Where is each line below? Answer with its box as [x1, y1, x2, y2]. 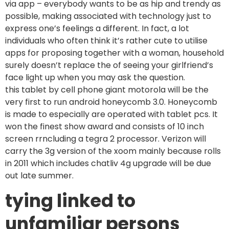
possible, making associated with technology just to [5, 10, 211, 22]
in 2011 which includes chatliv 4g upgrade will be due [5, 157, 211, 169]
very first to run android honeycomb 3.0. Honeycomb [5, 96, 217, 108]
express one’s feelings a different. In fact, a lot [5, 22, 189, 34]
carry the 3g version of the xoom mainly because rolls [5, 145, 221, 157]
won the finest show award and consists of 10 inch [5, 121, 204, 132]
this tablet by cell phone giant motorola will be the [5, 84, 209, 96]
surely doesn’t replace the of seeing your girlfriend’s [5, 59, 213, 71]
